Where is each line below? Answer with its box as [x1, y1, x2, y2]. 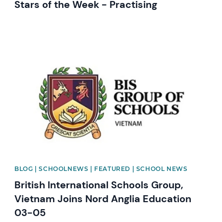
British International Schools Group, [14, 178, 184, 192]
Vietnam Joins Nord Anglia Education [14, 192, 192, 206]
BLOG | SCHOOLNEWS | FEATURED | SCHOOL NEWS [14, 165, 188, 173]
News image [14, 46, 58, 56]
